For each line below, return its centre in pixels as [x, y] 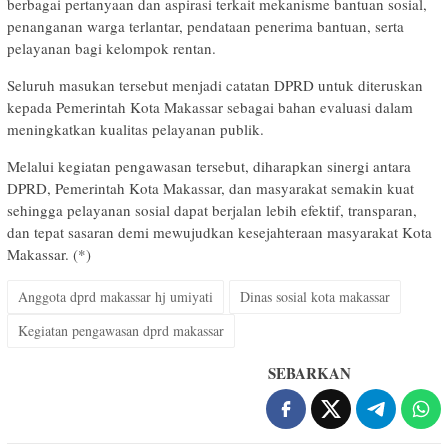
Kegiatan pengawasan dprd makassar [121, 330]
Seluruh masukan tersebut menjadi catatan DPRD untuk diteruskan [215, 84]
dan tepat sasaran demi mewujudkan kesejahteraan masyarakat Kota [219, 231]
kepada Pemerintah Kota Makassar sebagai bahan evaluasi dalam [210, 106]
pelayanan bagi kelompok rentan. [111, 47]
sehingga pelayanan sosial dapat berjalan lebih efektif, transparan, [212, 209]
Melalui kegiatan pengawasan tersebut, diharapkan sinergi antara [209, 165]
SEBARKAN [309, 372]
